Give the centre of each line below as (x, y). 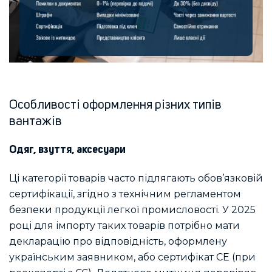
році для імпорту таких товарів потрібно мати (124, 226)
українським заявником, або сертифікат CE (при (132, 257)
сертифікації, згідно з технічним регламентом (125, 194)
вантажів (36, 121)
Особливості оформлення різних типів (115, 105)
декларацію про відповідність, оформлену (118, 242)
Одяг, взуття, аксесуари (67, 150)
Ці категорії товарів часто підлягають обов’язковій (136, 178)
